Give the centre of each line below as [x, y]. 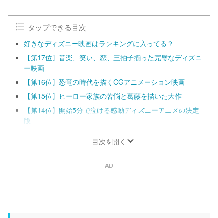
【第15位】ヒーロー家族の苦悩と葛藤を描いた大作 [103, 96]
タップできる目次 [57, 27]
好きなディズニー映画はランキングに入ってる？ [99, 43]
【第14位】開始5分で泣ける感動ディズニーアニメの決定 [111, 110]
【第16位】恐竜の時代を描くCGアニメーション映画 [104, 82]
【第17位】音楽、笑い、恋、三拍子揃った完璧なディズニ [113, 57]
